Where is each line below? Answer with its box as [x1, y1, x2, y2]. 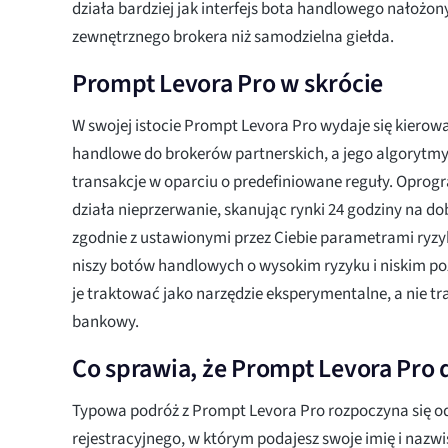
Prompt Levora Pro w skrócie [72, 64, 383, 102]
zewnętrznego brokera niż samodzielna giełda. [72, 24, 394, 49]
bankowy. [72, 309, 139, 334]
